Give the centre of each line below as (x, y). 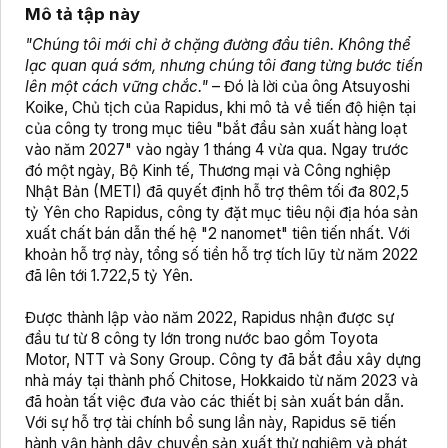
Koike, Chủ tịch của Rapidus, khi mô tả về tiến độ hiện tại (220, 108)
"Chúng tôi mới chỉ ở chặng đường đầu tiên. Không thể (218, 45)
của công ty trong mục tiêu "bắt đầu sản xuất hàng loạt (216, 129)
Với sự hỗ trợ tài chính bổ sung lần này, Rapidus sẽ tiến (210, 423)
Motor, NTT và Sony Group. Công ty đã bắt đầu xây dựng (223, 360)
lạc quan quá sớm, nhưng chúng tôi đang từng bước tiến (224, 66)
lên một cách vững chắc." (116, 87)
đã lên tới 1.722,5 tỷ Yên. (109, 276)
